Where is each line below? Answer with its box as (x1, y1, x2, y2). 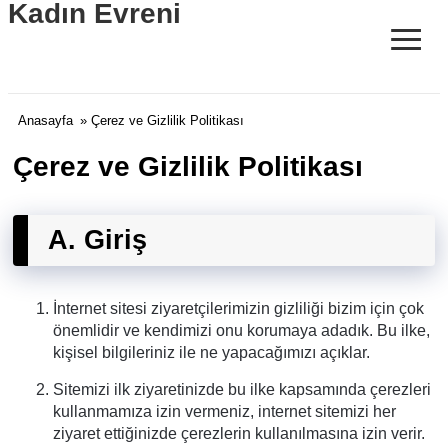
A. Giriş (48, 225, 147, 255)
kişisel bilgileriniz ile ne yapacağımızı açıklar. (53, 344, 370, 361)
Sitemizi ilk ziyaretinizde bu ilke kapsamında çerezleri (53, 381, 431, 398)
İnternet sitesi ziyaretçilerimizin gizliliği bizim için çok (53, 300, 424, 317)
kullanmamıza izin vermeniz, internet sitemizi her (53, 403, 396, 420)
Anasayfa (18, 113, 73, 128)
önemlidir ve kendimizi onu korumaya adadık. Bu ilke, (53, 322, 430, 339)
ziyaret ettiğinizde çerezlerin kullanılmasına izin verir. (53, 425, 425, 442)
